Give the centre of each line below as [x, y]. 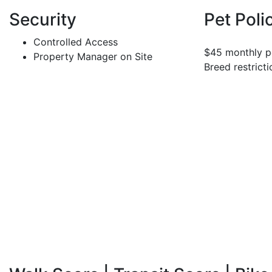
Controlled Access [76, 42]
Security [43, 20]
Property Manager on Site [93, 57]
